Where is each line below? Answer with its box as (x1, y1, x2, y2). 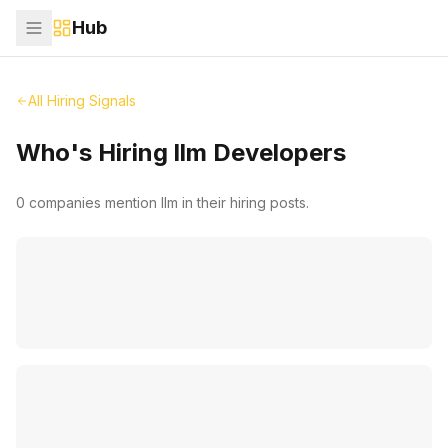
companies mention (25, 194, 161, 211)
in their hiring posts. (178, 194, 309, 211)
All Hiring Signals (28, 92, 136, 109)
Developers (207, 138, 346, 167)
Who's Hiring (16, 138, 174, 167)
